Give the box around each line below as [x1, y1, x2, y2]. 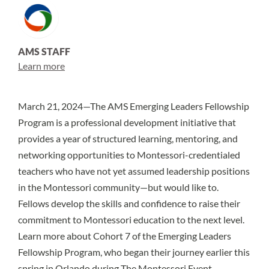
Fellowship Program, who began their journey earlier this [18, 246, 250, 258]
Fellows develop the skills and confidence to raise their [18, 198, 240, 209]
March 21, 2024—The [18, 100, 107, 112]
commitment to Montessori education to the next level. [18, 214, 244, 225]
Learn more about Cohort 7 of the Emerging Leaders [18, 230, 231, 241]
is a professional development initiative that [54, 116, 236, 128]
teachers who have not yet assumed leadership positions [18, 165, 250, 177]
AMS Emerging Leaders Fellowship [107, 100, 249, 112]
